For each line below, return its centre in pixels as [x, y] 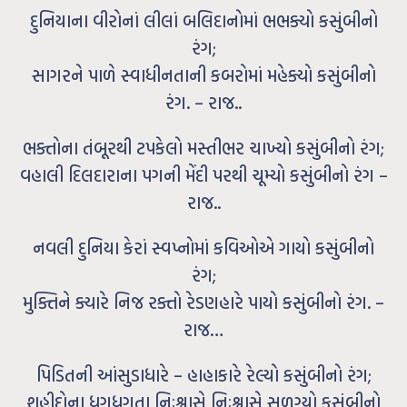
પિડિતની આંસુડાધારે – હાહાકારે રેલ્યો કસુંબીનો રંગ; [203, 375]
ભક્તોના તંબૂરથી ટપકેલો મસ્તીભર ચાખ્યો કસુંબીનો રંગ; [203, 148]
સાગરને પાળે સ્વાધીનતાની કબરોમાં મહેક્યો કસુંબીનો [203, 75]
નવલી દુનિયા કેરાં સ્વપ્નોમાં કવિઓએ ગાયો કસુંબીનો [203, 248]
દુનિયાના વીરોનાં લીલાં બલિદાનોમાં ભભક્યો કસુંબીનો [203, 21]
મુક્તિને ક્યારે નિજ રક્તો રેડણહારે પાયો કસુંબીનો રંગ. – [203, 303]
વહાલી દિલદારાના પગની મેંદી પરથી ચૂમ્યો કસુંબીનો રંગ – [203, 175]
